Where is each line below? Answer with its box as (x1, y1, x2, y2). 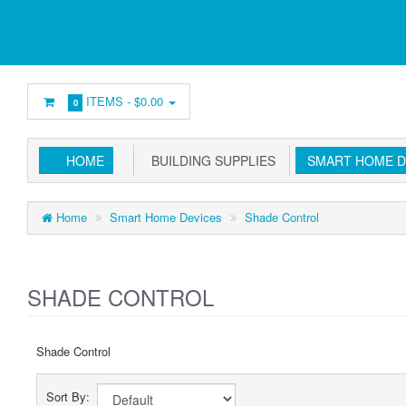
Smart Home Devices (110, 208, 222, 226)
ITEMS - (82, 92, 135, 110)
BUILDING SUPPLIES (144, 151, 275, 169)
